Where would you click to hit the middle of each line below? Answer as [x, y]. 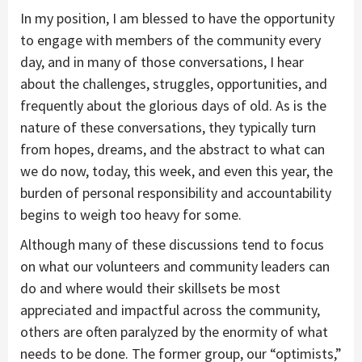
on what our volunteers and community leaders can [175, 266]
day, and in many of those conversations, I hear [162, 61]
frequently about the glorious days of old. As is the [173, 105]
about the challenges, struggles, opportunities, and [174, 83]
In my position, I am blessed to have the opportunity [177, 18]
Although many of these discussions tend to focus [172, 244]
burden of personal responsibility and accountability [176, 192]
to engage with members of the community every [170, 40]
